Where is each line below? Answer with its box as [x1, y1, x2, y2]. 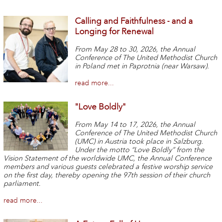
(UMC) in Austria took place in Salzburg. [75, 137, 204, 146]
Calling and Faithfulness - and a [75, 16, 193, 27]
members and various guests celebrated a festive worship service [3, 162, 213, 171]
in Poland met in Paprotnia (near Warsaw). [75, 61, 210, 70]
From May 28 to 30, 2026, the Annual [75, 45, 196, 54]
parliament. [3, 179, 41, 188]
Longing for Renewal [75, 26, 154, 37]
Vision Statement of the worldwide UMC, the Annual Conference [3, 154, 212, 163]
